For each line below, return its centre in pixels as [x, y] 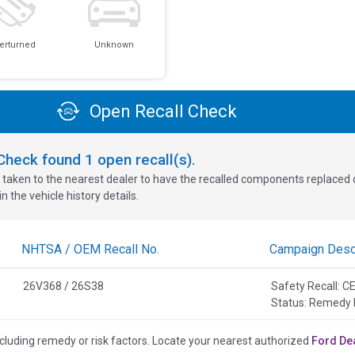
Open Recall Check [162, 112]
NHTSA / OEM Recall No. [90, 249]
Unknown [115, 44]
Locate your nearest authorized [231, 340]
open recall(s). [145, 159]
